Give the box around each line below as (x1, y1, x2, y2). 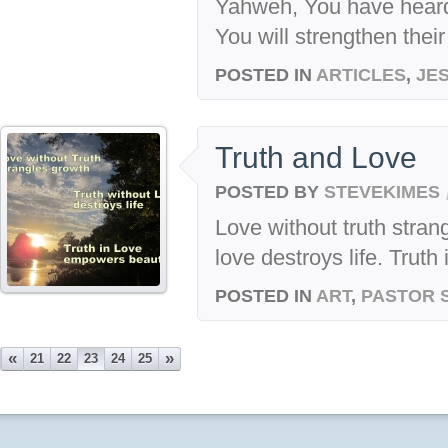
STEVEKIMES (324, 180, 440, 202)
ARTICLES (316, 64, 406, 86)
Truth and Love (215, 141, 417, 175)
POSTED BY (215, 180, 324, 202)
